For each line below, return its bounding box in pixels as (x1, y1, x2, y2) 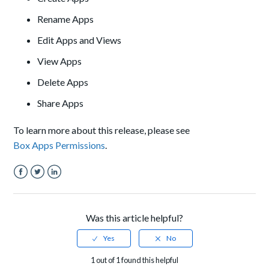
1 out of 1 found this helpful (91, 255, 178, 265)
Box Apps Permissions (13, 139, 106, 151)
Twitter (30, 180, 62, 192)
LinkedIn (47, 180, 83, 192)
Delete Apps (37, 76, 89, 88)
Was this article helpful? (86, 212, 183, 224)
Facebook (13, 180, 56, 192)
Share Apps (37, 97, 84, 109)
